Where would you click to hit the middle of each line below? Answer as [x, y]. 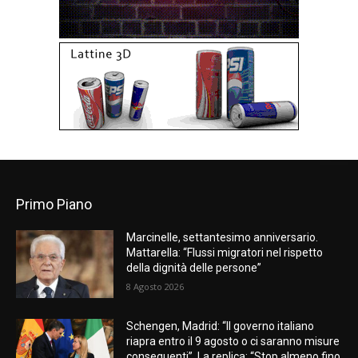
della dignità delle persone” [194, 267]
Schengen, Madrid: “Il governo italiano [221, 326]
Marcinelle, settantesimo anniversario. [223, 237]
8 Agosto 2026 [155, 286]
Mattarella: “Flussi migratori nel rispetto [225, 252]
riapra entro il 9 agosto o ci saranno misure [233, 342]
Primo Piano [54, 204]
